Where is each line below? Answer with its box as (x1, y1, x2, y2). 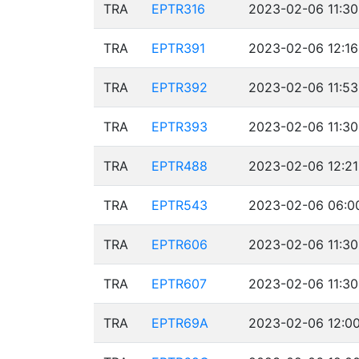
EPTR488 (151, 158, 208, 174)
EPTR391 (151, 40, 205, 56)
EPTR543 (151, 197, 208, 213)
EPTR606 (151, 236, 208, 252)
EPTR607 (151, 276, 207, 292)
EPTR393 (151, 119, 208, 135)
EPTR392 (151, 79, 208, 95)
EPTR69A (151, 315, 208, 331)
